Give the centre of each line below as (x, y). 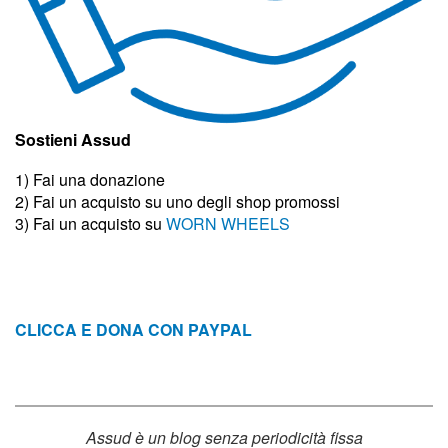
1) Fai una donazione (90, 179)
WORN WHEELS (228, 223)
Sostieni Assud (73, 139)
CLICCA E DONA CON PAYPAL (133, 329)
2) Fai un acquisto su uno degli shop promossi (177, 201)
